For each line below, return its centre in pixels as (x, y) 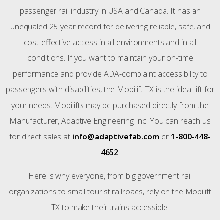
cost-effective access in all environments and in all (110, 42)
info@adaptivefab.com (116, 137)
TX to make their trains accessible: (110, 207)
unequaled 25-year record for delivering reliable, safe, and (110, 27)
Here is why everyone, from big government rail (110, 176)
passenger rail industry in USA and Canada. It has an (110, 11)
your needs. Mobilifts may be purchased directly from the (110, 105)
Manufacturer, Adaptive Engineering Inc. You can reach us (110, 121)
